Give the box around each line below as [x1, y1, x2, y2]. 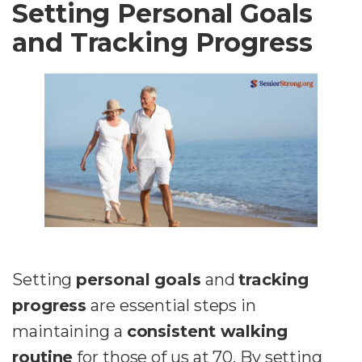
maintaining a [12, 322, 127, 342]
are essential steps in [86, 296, 256, 316]
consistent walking [126, 322, 288, 342]
